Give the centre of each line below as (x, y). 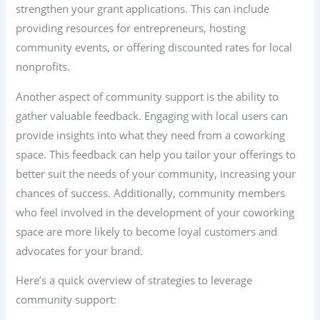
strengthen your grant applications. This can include (143, 9)
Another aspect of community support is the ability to (147, 96)
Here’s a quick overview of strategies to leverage (134, 280)
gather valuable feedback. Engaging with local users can (152, 115)
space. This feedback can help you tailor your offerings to (156, 154)
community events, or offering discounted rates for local (154, 47)
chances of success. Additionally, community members (151, 192)
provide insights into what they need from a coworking (151, 135)
